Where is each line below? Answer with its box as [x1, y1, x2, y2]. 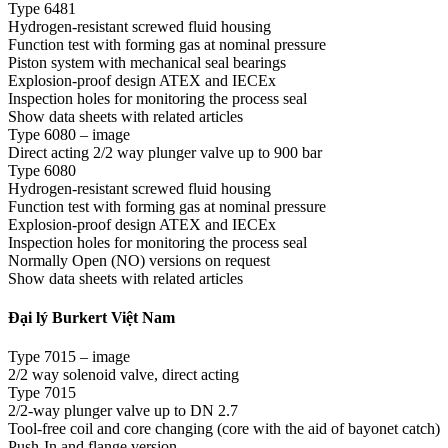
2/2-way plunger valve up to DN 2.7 [8, 402, 238, 420]
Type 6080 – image [8, 125, 130, 143]
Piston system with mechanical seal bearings [8, 53, 286, 71]
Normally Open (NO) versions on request [8, 251, 270, 269]
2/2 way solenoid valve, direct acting [8, 366, 239, 384]
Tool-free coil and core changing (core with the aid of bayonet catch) [8, 420, 440, 438]
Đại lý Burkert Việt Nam [8, 309, 175, 327]
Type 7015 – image [8, 348, 130, 366]
